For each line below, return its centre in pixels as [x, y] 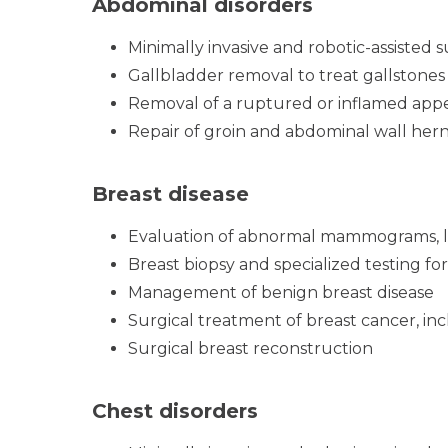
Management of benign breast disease [281, 292]
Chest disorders [175, 411]
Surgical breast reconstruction [250, 348]
